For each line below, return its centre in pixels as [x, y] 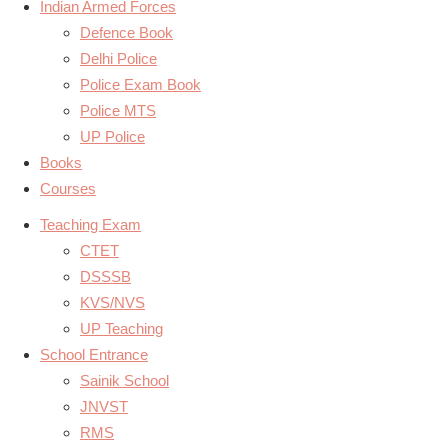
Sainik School [124, 380]
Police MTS [118, 110]
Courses [68, 188]
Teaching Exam [90, 224]
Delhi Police [118, 58]
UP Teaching [121, 328]
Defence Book [126, 32]
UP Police [112, 136]
